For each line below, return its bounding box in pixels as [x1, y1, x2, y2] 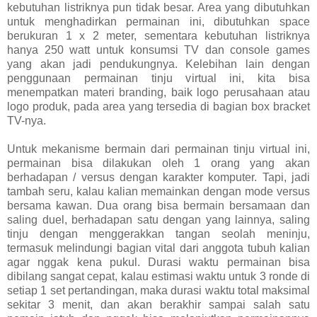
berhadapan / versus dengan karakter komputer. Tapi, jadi [7, 171, 310, 184]
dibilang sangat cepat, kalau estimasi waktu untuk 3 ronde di [7, 270, 310, 283]
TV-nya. [7, 115, 49, 127]
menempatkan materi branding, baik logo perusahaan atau [7, 86, 310, 99]
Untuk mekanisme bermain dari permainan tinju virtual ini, [7, 143, 310, 156]
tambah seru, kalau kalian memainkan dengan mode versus [7, 185, 310, 198]
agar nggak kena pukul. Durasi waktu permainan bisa [7, 256, 310, 269]
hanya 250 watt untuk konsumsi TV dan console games [7, 44, 310, 57]
